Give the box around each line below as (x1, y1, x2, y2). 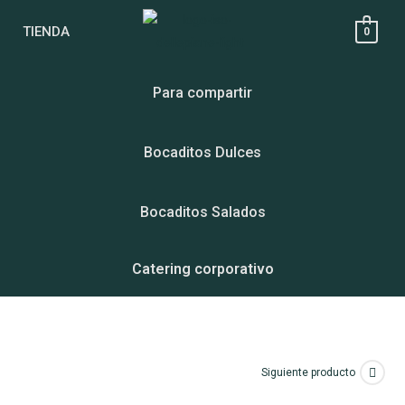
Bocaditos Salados (139, 203, 266, 221)
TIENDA (23, 23, 70, 40)
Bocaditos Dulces (144, 144, 261, 161)
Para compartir (153, 84, 252, 101)
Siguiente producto (260, 365, 355, 379)
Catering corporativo (131, 260, 274, 278)
